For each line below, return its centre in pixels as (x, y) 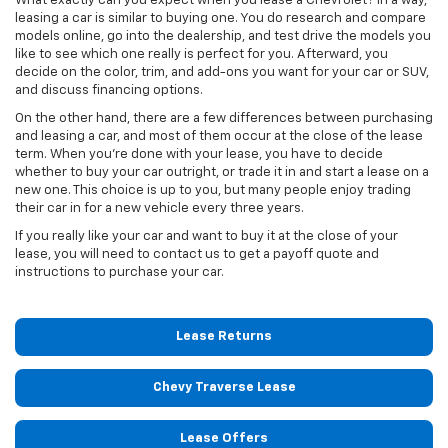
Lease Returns (224, 337)
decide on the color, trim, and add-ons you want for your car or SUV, (222, 73)
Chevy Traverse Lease (224, 388)
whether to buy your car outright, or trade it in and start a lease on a (222, 173)
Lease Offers (224, 439)
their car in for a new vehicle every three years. (159, 209)
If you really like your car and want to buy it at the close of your (206, 237)
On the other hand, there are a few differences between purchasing (224, 119)
